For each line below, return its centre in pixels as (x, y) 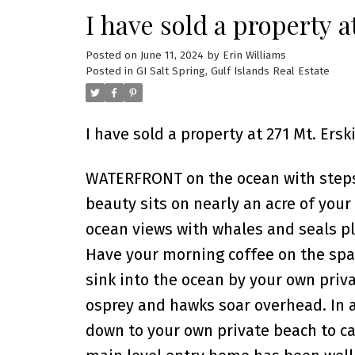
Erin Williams (254, 56)
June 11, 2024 (172, 56)
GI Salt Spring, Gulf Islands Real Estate (233, 72)
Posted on (113, 56)
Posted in (109, 72)
